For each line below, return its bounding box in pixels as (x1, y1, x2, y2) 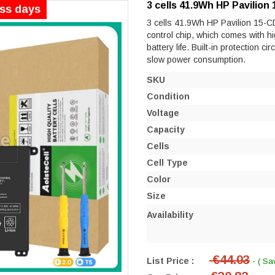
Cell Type (147, 157, 188, 168)
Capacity (147, 124, 185, 134)
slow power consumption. (147, 54, 246, 64)
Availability (147, 209, 193, 220)
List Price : (147, 255, 194, 266)
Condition (147, 91, 190, 101)
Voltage (147, 107, 179, 118)
